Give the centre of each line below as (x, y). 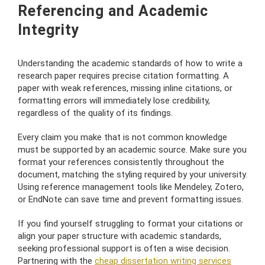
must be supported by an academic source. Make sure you (132, 149)
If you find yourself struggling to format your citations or (130, 223)
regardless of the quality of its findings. (95, 113)
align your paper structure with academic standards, (119, 236)
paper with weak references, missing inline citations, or (125, 88)
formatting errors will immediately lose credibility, (114, 100)
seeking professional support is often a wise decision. (124, 248)
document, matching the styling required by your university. (132, 174)
